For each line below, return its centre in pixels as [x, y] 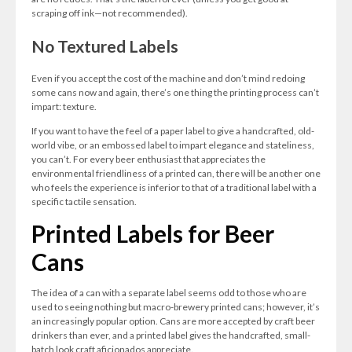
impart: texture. [64, 106]
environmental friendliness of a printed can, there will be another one [176, 173]
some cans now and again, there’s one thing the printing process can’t [175, 92]
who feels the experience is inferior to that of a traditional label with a [174, 187]
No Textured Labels [105, 46]
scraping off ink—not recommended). [110, 13]
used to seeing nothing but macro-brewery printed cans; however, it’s [176, 307]
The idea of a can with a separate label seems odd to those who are [169, 293]
